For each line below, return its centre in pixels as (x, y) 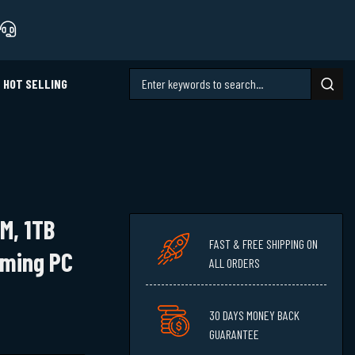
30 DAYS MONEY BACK (254, 315)
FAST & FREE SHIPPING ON (263, 243)
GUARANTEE (234, 334)
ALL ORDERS (235, 262)
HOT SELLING (35, 83)
